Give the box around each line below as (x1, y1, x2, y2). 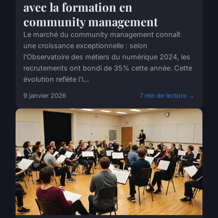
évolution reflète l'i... (23, 74, 89, 83)
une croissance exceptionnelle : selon (23, 41, 147, 50)
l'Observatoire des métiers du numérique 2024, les (23, 52, 190, 61)
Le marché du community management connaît (23, 30, 181, 38)
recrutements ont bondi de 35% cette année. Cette (23, 63, 192, 72)
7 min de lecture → (140, 91, 195, 99)
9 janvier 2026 (23, 91, 66, 99)
